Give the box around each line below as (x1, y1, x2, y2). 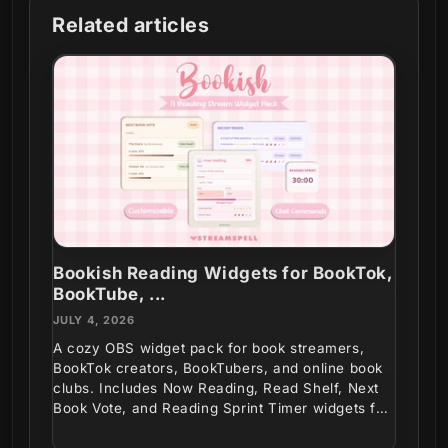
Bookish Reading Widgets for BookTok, (53, 263, 393, 284)
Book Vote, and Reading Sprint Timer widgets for (53, 400, 391, 417)
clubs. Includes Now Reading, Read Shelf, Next (53, 380, 379, 397)
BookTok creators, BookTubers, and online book (53, 360, 383, 377)
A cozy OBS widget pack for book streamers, (53, 340, 365, 357)
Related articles (52, 13, 210, 38)
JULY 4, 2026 (53, 313, 135, 328)
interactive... (53, 420, 141, 437)
